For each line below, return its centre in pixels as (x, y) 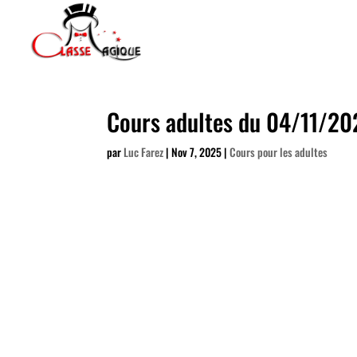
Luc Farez (144, 152)
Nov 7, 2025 (197, 152)
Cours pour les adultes (279, 152)
